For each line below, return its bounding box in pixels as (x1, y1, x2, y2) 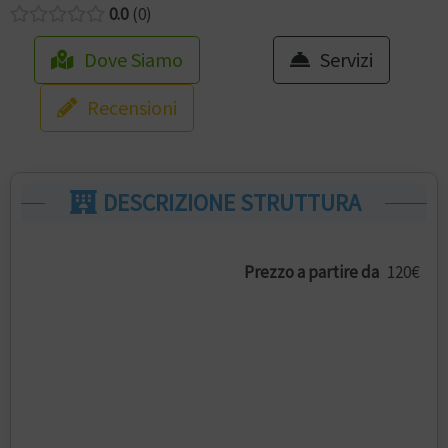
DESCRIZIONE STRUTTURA (98, 187, 362, 217)
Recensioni (87, 94, 177, 120)
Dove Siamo (84, 46, 183, 72)
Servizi (319, 46, 373, 72)
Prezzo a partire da (243, 261, 379, 284)
